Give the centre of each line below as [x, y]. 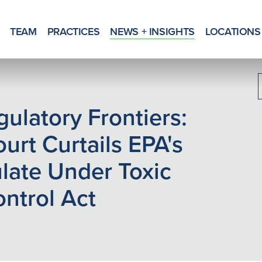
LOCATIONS [233, 31]
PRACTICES [73, 31]
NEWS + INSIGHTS [152, 31]
